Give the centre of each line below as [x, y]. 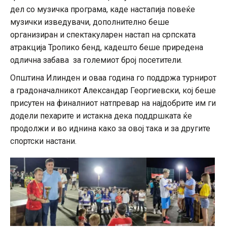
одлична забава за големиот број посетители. [96, 60]
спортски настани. [43, 141]
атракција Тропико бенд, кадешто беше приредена [107, 48]
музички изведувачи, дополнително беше [90, 22]
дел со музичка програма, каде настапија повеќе [103, 10]
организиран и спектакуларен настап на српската [103, 35]
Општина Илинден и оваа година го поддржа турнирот [113, 78]
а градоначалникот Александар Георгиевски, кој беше [113, 91]
